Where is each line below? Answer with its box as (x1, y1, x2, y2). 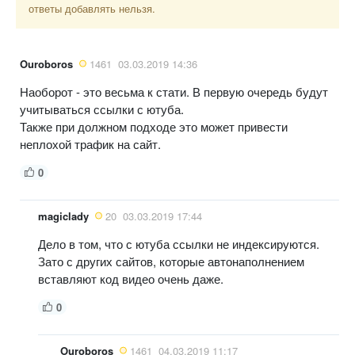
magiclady (38, 208, 89, 223)
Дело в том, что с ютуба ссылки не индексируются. (38, 235, 319, 252)
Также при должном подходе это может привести (20, 117, 288, 135)
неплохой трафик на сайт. (20, 135, 161, 152)
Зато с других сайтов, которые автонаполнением (38, 252, 304, 269)
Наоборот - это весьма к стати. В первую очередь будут (20, 82, 328, 100)
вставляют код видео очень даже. (38, 269, 223, 287)
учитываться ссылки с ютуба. (20, 100, 184, 117)
